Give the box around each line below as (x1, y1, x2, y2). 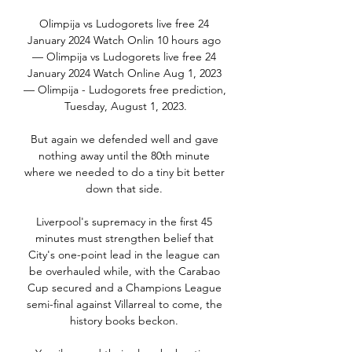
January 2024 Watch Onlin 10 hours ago (27, 33, 221, 48)
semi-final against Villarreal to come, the (26, 297, 222, 312)
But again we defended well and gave (30, 132, 218, 147)
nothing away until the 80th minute (38, 148, 210, 163)
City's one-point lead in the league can (28, 247, 220, 262)
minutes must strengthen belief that (35, 231, 214, 246)
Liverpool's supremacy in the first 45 (36, 214, 212, 229)
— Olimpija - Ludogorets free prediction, (24, 82, 226, 97)
